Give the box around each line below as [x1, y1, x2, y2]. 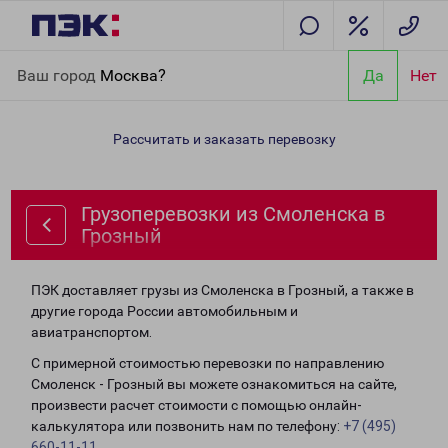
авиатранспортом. [31, 324, 152, 340]
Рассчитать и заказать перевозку [112, 131, 336, 147]
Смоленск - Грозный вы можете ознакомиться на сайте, [31, 376, 397, 392]
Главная [16, 54, 70, 70]
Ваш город [17, 65, 100, 85]
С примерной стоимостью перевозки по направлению [31, 355, 384, 371]
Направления [76, 54, 165, 70]
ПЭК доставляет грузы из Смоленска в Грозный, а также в [31, 282, 414, 298]
